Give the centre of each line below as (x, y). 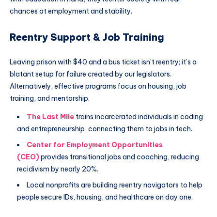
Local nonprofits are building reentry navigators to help (115, 185)
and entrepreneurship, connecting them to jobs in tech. (105, 129)
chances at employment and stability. (71, 11)
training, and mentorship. (50, 99)
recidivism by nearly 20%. (58, 169)
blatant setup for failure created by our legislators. (91, 74)
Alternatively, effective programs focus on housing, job (98, 86)
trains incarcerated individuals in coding (139, 117)
